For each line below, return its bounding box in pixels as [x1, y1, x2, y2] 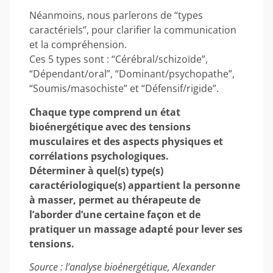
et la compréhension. [29, 38, 127, 52]
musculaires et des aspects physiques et [29, 134, 223, 148]
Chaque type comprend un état [29, 105, 180, 119]
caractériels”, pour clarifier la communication [29, 23, 236, 37]
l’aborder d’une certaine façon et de [29, 207, 200, 221]
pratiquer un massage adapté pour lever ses [29, 222, 243, 236]
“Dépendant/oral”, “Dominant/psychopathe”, [29, 67, 235, 81]
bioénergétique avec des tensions [29, 119, 191, 133]
